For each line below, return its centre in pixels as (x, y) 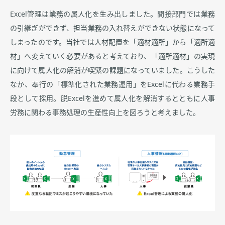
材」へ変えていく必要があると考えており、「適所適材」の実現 (113, 57)
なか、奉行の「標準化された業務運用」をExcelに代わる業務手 (113, 85)
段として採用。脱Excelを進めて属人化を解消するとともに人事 (113, 99)
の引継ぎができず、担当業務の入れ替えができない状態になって (113, 28)
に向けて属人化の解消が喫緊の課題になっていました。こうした (113, 71)
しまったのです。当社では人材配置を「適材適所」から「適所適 (113, 42)
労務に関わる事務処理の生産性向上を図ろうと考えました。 (105, 113)
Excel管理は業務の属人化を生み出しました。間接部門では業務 (113, 14)
